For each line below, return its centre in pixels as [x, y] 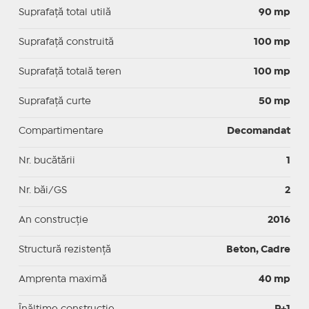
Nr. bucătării [47, 160]
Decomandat [259, 131]
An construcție [53, 220]
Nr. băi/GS [42, 190]
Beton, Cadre [259, 249]
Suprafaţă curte [54, 101]
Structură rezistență [64, 249]
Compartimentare [61, 131]
